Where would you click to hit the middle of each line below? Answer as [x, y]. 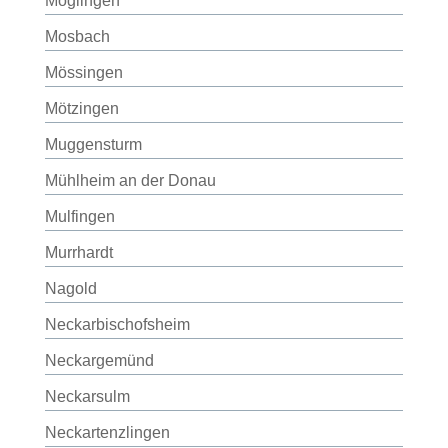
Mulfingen [79, 216]
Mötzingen [81, 108]
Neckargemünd [99, 360]
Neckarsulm [87, 396]
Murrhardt [78, 252]
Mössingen [83, 72]
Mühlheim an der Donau [130, 180]
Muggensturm [93, 144]
